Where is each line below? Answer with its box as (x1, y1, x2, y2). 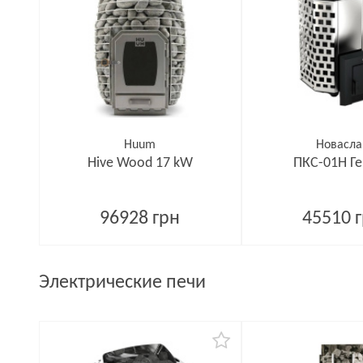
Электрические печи (39, 273, 206, 293)
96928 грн (100, 209, 181, 228)
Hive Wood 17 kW (87, 156, 193, 171)
